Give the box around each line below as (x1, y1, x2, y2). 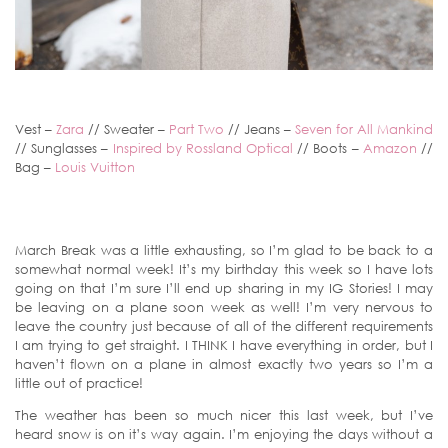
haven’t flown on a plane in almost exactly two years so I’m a (15, 356, 433, 372)
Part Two (169, 121, 224, 137)
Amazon (362, 140, 417, 156)
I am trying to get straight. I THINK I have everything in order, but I (15, 337, 433, 353)
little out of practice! (15, 375, 143, 391)
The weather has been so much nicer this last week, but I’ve (15, 407, 433, 423)
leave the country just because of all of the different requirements (15, 318, 433, 334)
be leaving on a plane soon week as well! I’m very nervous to (15, 299, 433, 315)
